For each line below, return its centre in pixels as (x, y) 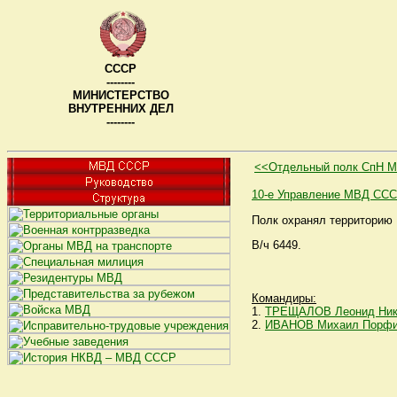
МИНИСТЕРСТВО (121, 95)
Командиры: (284, 298)
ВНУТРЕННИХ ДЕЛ (121, 109)
